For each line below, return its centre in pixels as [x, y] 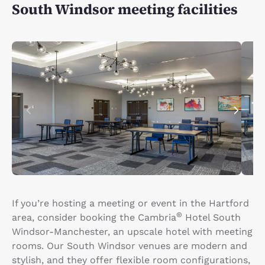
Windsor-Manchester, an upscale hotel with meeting [132, 232]
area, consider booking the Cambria [94, 218]
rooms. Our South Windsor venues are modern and [130, 246]
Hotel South [211, 218]
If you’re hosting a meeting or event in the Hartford [130, 203]
